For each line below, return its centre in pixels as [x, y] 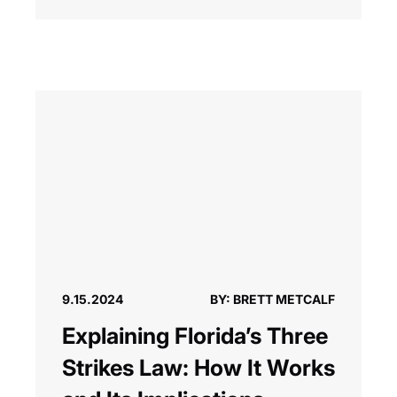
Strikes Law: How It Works [198, 368]
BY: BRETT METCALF [272, 300]
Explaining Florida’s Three [195, 336]
